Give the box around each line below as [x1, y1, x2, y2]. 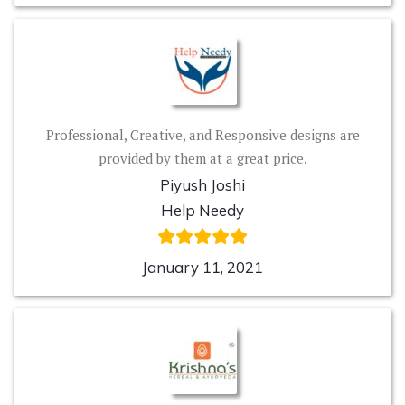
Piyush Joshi [160, 174, 245, 194]
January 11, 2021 [142, 257, 263, 277]
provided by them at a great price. [98, 148, 307, 167]
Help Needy [161, 200, 244, 220]
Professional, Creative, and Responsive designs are [45, 125, 360, 144]
